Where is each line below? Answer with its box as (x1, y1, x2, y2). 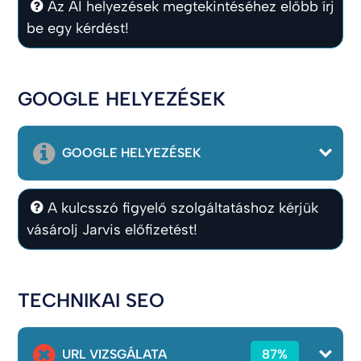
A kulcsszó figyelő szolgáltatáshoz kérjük (47, 199, 318, 217)
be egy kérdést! (27, 19, 130, 37)
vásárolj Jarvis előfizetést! (27, 221, 198, 239)
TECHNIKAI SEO (18, 288, 165, 312)
